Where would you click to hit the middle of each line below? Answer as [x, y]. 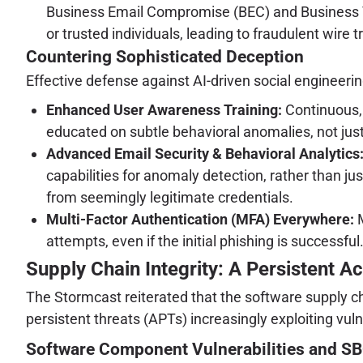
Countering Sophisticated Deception [165, 56]
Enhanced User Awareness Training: [164, 109]
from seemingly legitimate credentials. [170, 197]
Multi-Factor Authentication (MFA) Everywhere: [200, 219]
